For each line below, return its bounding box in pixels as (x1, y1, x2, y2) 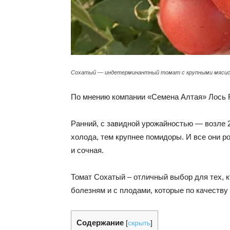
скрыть (128, 219, 150, 227)
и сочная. (71, 146, 104, 155)
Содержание (76, 218, 124, 227)
